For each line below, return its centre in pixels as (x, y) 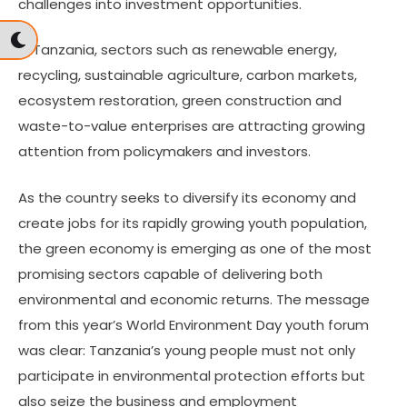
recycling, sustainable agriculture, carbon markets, (188, 75)
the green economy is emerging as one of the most (195, 248)
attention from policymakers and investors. (164, 152)
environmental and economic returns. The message (194, 299)
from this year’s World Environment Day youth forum (194, 324)
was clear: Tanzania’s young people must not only (187, 350)
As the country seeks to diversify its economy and (187, 197)
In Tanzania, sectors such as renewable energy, (178, 50)
